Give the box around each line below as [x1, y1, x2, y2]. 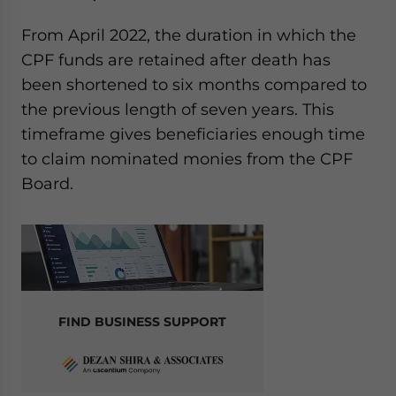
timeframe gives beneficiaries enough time [21, 124, 365, 143]
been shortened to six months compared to [21, 74, 367, 94]
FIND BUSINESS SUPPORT [58, 313, 226, 330]
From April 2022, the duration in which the [21, 25, 356, 44]
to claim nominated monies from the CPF [21, 148, 353, 168]
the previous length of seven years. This [21, 99, 334, 118]
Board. [21, 173, 73, 193]
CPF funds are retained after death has [21, 49, 331, 69]
